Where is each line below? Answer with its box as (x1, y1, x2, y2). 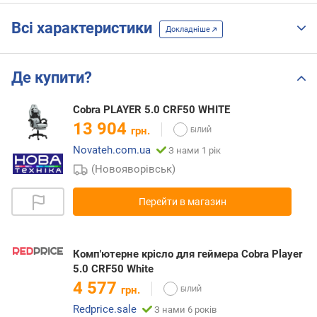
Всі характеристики (11, 19, 159, 38)
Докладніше (166, 24, 212, 34)
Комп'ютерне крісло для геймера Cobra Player (73, 248, 302, 261)
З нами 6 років (154, 304, 217, 316)
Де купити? (11, 69, 92, 87)
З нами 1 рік (168, 145, 221, 156)
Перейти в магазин (138, 196, 226, 208)
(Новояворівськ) (91, 163, 176, 176)
